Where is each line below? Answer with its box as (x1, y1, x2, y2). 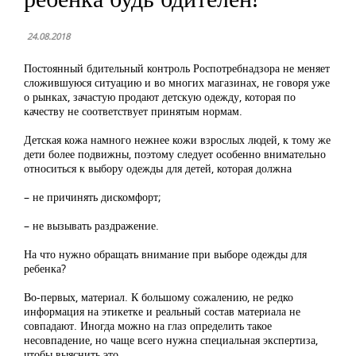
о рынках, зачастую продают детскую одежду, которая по (24, 89, 296, 104)
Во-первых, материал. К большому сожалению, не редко (24, 289, 293, 304)
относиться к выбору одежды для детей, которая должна (24, 161, 292, 176)
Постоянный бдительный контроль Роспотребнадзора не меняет (24, 60, 330, 75)
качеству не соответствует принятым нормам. (24, 103, 242, 118)
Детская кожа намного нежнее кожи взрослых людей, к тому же (24, 132, 331, 147)
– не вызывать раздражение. (24, 218, 159, 233)
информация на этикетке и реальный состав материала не (24, 304, 300, 319)
